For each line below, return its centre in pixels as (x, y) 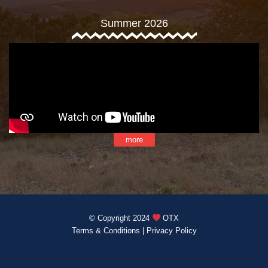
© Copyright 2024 (120, 218)
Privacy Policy (171, 231)
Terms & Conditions (106, 231)
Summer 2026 (134, 23)
